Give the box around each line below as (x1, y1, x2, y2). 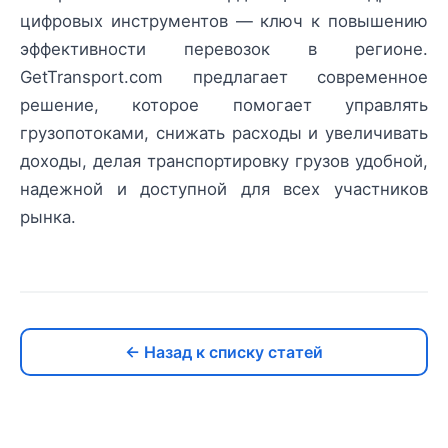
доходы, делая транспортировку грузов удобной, (20, 151, 428, 172)
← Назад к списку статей (125, 342, 323, 363)
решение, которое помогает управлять (20, 95, 428, 116)
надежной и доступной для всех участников (20, 179, 428, 200)
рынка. (20, 207, 76, 228)
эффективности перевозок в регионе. (20, 39, 428, 60)
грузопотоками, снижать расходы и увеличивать (20, 123, 428, 144)
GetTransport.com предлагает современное (20, 67, 428, 88)
